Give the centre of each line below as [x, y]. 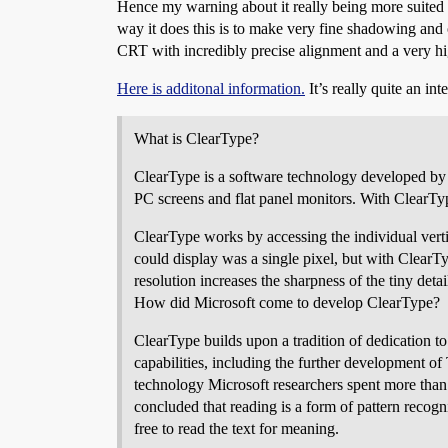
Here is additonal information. [211, 88]
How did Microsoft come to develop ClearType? [287, 302]
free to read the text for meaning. [236, 428]
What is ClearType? [196, 138]
